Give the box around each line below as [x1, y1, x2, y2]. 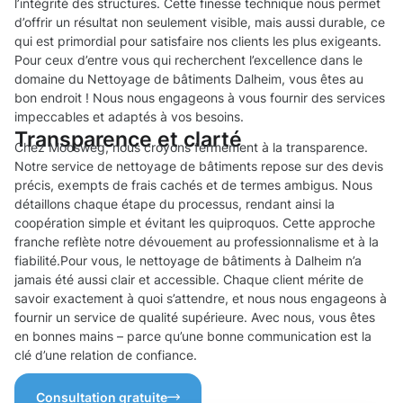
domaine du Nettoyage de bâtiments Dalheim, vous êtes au [14, 71, 363, 87]
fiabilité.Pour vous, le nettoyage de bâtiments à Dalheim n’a [14, 253, 362, 269]
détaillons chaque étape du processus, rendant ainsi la [14, 196, 335, 212]
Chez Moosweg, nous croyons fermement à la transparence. [14, 139, 368, 156]
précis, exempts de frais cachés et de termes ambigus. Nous [14, 177, 372, 193]
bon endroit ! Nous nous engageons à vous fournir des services [14, 90, 385, 106]
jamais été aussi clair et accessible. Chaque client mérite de [14, 272, 363, 288]
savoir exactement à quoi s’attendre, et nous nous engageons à [14, 291, 387, 307]
